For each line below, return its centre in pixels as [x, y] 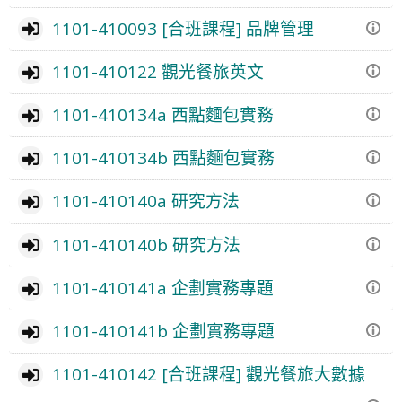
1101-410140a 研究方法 [145, 201]
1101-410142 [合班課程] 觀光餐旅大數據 [208, 374]
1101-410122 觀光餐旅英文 [157, 71]
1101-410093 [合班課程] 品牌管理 [183, 28]
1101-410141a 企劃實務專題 [162, 287]
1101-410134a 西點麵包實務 [162, 114]
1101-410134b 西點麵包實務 [163, 158]
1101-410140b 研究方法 [146, 244]
